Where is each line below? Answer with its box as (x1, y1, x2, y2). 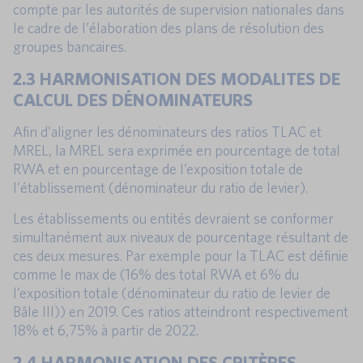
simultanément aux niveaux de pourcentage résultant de (13, 228, 348, 246)
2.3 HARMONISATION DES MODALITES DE (13, 67, 340, 88)
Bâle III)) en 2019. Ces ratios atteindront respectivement (13, 302, 348, 320)
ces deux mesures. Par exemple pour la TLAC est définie (13, 246, 348, 264)
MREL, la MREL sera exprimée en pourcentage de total (13, 141, 340, 159)
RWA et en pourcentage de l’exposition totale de (13, 160, 303, 177)
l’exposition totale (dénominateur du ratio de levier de (13, 284, 331, 301)
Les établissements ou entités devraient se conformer (13, 209, 334, 227)
